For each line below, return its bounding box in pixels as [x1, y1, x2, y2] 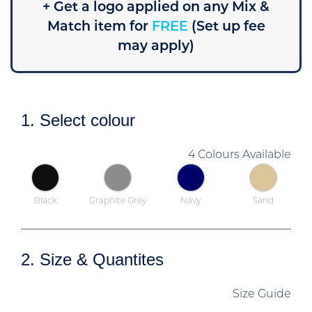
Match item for [47, 20, 148, 34]
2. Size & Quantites [21, 249, 164, 269]
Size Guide [233, 288, 291, 300]
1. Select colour [21, 110, 135, 130]
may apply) [118, 40, 194, 54]
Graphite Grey [89, 196, 147, 205]
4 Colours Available [188, 149, 291, 161]
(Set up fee [191, 20, 265, 34]
